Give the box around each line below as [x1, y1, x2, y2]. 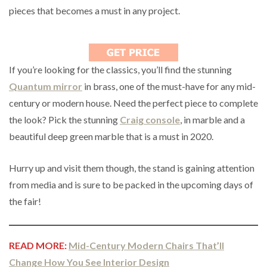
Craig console [120, 113, 180, 125]
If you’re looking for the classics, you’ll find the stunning [9, 63, 232, 75]
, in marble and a [180, 113, 245, 125]
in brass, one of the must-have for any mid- [82, 80, 256, 92]
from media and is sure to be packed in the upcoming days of [9, 178, 253, 190]
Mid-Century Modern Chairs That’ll [69, 239, 224, 251]
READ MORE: [9, 239, 67, 251]
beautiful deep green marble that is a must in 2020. [9, 130, 213, 142]
